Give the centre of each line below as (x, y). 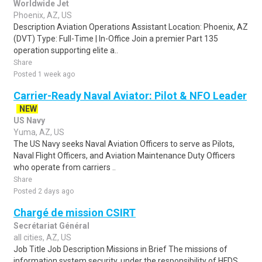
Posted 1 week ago (44, 74)
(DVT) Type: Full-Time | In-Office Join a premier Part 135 (116, 39)
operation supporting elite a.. (66, 50)
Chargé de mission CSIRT (75, 213)
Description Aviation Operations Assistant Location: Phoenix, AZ (131, 27)
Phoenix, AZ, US (43, 15)
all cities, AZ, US (42, 237)
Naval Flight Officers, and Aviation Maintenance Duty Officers (124, 156)
